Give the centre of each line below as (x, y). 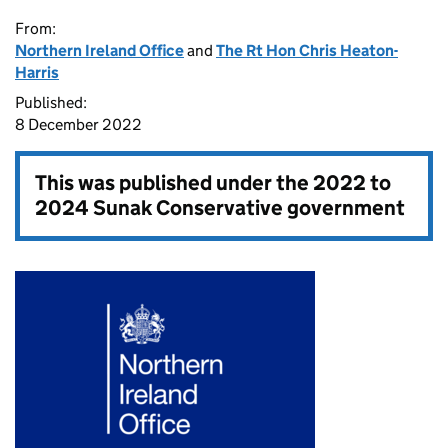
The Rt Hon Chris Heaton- (307, 50)
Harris (37, 72)
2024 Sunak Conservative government (220, 208)
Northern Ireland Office (99, 50)
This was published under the (174, 183)
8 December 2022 (78, 124)
